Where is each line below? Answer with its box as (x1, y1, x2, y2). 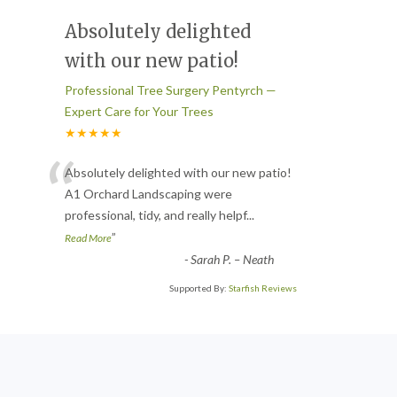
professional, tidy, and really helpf (65, 206, 246, 222)
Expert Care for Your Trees (65, 103, 214, 119)
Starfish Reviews (229, 282, 297, 293)
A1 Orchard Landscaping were (65, 185, 232, 201)
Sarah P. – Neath (190, 251, 274, 267)
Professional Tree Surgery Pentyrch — (65, 82, 276, 97)
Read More (65, 230, 112, 245)
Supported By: (169, 282, 229, 293)
